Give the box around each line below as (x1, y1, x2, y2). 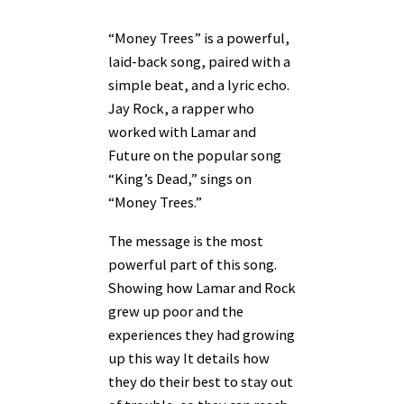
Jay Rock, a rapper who (108, 99, 254, 118)
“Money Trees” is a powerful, (108, 29, 289, 48)
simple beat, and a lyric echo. (108, 76, 289, 95)
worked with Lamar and (108, 123, 256, 142)
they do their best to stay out (108, 372, 293, 390)
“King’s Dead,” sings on (108, 170, 252, 188)
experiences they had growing (108, 325, 295, 344)
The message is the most (108, 231, 263, 250)
